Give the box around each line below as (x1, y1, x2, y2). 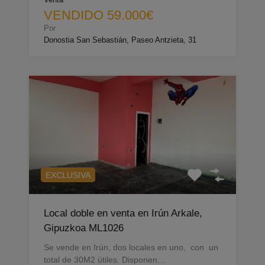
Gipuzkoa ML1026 (44, 222, 124, 234)
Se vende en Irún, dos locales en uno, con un (44, 243, 218, 253)
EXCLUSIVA (46, 170, 91, 180)
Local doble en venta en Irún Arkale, (44, 208, 202, 219)
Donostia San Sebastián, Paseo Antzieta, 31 (44, 35, 196, 45)
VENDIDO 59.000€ (44, 8, 153, 23)
